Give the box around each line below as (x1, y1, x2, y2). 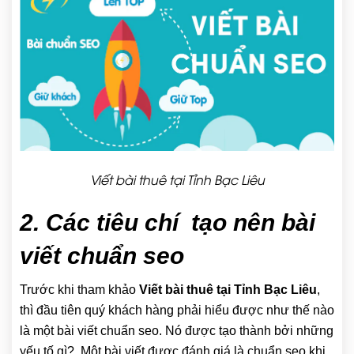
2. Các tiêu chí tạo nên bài (20, 209, 315, 236)
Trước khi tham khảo (20, 283, 139, 297)
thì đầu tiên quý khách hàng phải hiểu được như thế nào (20, 303, 334, 318)
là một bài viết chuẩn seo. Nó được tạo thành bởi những (20, 324, 333, 338)
